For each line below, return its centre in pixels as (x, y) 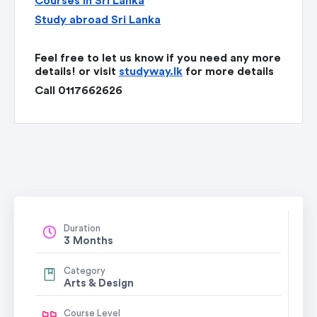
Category (85, 270)
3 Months (88, 241)
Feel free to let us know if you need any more (158, 58)
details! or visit (77, 71)
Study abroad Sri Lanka (98, 19)
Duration (82, 228)
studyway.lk (151, 71)
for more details (230, 71)
